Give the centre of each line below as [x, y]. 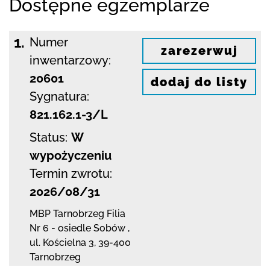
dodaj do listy [199, 82]
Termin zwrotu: [71, 173]
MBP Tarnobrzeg [67, 213]
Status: [49, 137]
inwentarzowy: [70, 60]
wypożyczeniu [71, 155]
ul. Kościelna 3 [62, 242]
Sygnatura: [59, 96]
